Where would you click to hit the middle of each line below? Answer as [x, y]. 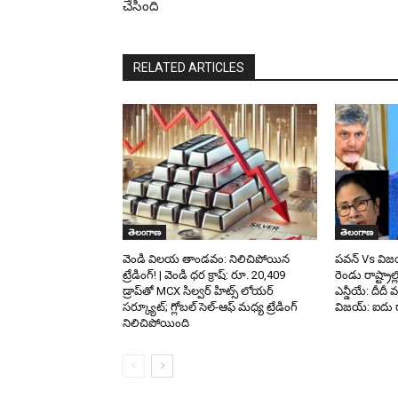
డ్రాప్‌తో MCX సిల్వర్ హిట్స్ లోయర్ [198, 291]
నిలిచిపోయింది [156, 323]
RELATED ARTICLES [189, 68]
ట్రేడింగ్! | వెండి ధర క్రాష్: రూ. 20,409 [204, 275]
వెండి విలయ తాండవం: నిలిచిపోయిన [206, 259]
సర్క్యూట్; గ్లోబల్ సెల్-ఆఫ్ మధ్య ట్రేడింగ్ [210, 307]
